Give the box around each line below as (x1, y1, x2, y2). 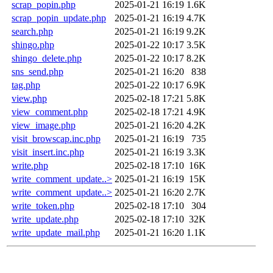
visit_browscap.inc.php (12, 133, 101, 144)
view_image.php (12, 119, 76, 130)
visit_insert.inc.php (12, 146, 84, 157)
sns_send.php (12, 66, 63, 77)
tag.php (12, 79, 40, 90)
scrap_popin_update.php (12, 12, 106, 23)
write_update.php (12, 213, 79, 224)
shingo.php (12, 39, 54, 50)
